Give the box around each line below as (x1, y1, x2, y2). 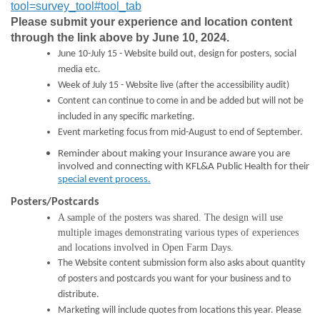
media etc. (58, 64, 101, 75)
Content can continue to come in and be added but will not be (58, 96, 304, 106)
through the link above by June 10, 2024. (11, 31, 229, 44)
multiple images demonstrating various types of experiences (58, 226, 299, 238)
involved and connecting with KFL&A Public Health (58, 161, 272, 172)
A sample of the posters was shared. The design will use (58, 211, 283, 223)
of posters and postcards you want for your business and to (58, 273, 291, 284)
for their (272, 161, 309, 172)
